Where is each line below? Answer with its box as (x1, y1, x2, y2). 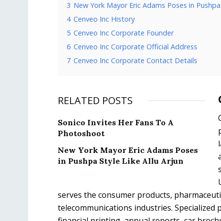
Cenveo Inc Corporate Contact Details (74, 56, 197, 65)
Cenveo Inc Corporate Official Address (74, 42, 197, 51)
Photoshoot (58, 128, 105, 138)
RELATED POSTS (58, 94, 133, 107)
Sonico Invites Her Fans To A (58, 117, 174, 127)
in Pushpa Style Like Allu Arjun (58, 156, 184, 166)
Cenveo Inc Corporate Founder (74, 28, 174, 37)
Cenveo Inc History (74, 14, 135, 24)
